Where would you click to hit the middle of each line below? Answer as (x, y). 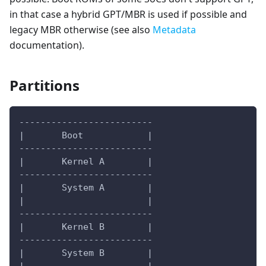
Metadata (174, 30)
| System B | (86, 253)
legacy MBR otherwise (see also (81, 30)
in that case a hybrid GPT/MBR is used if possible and (128, 14)
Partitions (45, 85)
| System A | (86, 188)
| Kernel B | (86, 227)
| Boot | (86, 135)
